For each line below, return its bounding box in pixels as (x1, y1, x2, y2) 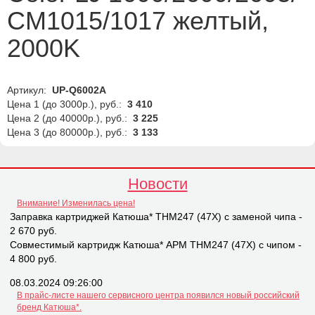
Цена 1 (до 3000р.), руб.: (7, 98, 124, 110)
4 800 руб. (10, 253, 57, 265)
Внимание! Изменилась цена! (17, 198, 135, 209)
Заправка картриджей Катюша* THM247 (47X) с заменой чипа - (10, 211, 302, 223)
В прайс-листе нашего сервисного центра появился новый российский (17, 290, 300, 301)
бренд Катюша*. (17, 302, 82, 313)
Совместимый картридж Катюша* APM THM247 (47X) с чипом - (10, 239, 302, 251)
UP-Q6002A (49, 84, 106, 96)
